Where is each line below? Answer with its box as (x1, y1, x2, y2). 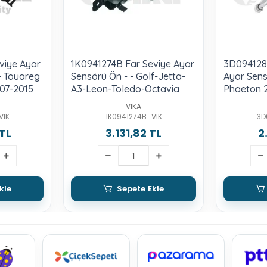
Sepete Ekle (116, 183, 164, 195)
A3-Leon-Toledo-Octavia (71, 82, 179, 95)
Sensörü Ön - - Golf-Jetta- (71, 70, 185, 82)
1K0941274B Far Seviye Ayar (71, 57, 194, 70)
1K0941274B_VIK (105, 111, 162, 122)
